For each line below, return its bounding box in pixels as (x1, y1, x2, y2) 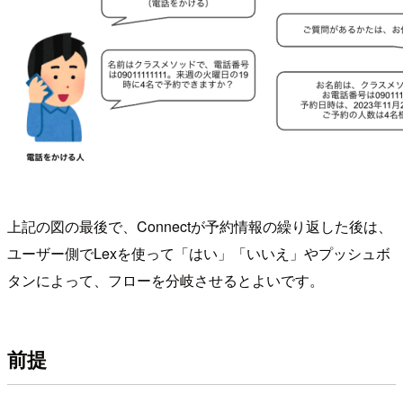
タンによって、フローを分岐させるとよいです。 (7, 269, 324, 291)
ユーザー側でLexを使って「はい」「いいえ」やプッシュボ (7, 242, 390, 264)
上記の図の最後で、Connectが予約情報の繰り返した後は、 (7, 215, 392, 237)
